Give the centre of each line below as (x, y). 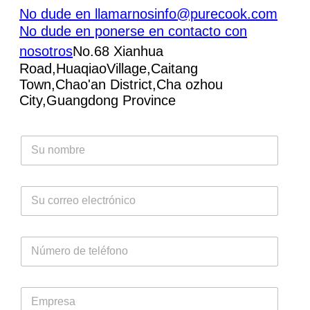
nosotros (46, 51)
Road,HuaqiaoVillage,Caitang (109, 68)
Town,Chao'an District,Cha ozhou (121, 84)
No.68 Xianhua (118, 51)
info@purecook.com (216, 13)
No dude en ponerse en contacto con (133, 31)
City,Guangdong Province (98, 100)
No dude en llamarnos (87, 13)
